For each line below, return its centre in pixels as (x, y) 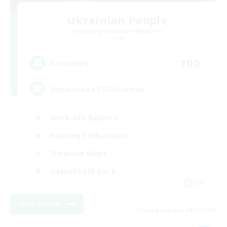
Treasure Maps (79, 153)
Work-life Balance (84, 118)
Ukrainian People (117, 20)
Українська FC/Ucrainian (98, 89)
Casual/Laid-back (83, 171)
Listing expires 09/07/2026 (177, 211)
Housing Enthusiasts (89, 135)
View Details (40, 204)
